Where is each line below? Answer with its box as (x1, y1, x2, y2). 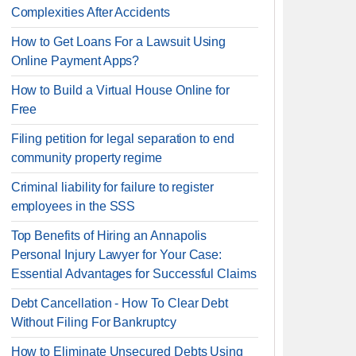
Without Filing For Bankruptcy (10, 315, 176, 329)
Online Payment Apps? (10, 54, 140, 68)
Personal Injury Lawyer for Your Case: (10, 248, 222, 261)
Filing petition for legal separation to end (10, 132, 234, 145)
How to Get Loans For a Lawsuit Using (10, 35, 226, 48)
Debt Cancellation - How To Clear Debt (10, 296, 229, 310)
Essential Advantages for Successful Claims (10, 267, 257, 281)
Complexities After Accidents (10, 6, 170, 19)
